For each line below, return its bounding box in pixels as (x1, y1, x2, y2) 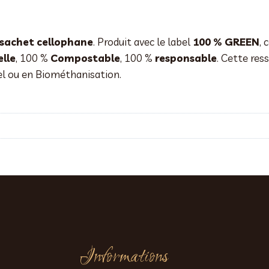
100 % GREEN (193, 35, 259, 48)
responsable (155, 51, 217, 64)
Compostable (50, 51, 120, 64)
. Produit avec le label (93, 35, 193, 48)
